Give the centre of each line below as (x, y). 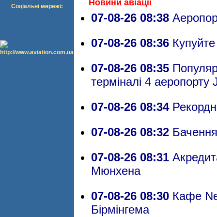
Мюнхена (116, 171)
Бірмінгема (120, 209)
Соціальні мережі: (37, 6)
